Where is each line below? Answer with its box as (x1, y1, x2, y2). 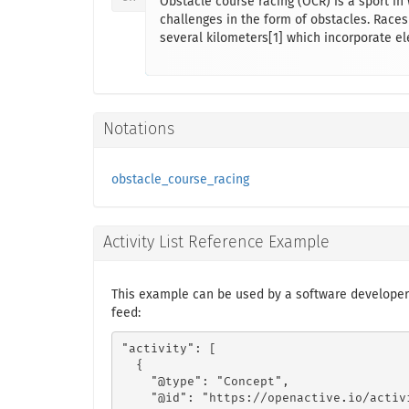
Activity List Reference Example (103, 235, 330, 251)
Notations (103, 121, 174, 138)
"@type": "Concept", (121, 375, 289, 388)
